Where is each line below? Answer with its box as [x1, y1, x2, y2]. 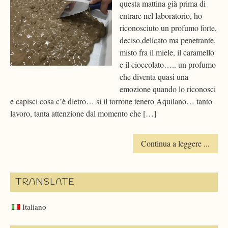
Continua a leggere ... [141, 138, 210, 149]
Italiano [22, 202, 46, 212]
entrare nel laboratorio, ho [120, 10, 202, 21]
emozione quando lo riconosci [120, 83, 216, 95]
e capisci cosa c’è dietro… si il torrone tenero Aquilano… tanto [10, 96, 212, 107]
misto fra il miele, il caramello [120, 47, 214, 58]
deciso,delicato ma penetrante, [120, 35, 216, 46]
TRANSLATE [15, 176, 75, 189]
